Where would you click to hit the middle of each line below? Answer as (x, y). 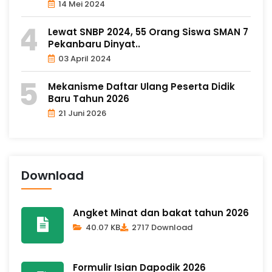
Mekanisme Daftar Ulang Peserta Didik (141, 86)
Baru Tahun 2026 (89, 98)
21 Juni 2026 (81, 113)
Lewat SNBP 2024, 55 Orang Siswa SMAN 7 (148, 32)
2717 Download (161, 227)
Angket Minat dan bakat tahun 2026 (161, 212)
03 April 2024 (84, 58)
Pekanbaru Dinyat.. (94, 44)
